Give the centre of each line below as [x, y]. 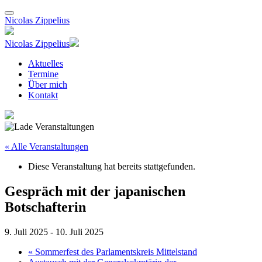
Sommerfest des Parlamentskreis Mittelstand [115, 251]
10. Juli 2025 [80, 232]
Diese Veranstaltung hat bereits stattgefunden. [112, 166]
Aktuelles [46, 63]
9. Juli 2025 [26, 232]
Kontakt [43, 95]
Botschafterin [45, 207]
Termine [43, 74]
